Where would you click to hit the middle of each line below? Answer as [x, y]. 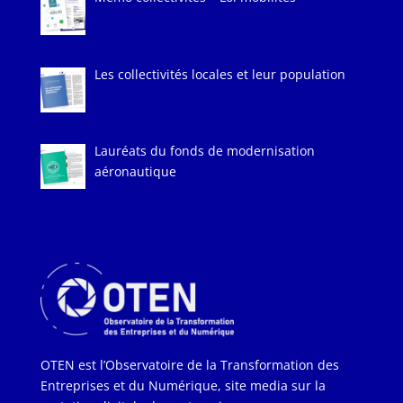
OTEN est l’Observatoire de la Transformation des [189, 364]
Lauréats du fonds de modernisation [205, 151]
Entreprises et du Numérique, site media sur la [183, 385]
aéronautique [136, 172]
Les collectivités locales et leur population [220, 74]
